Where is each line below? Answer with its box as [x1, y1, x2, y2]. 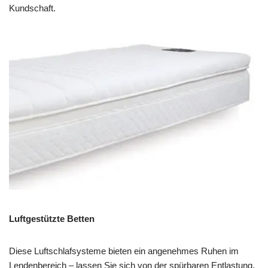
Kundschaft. [9, 3, 56, 14]
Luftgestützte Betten [9, 214, 95, 224]
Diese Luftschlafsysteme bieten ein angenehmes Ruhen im [9, 246, 239, 256]
